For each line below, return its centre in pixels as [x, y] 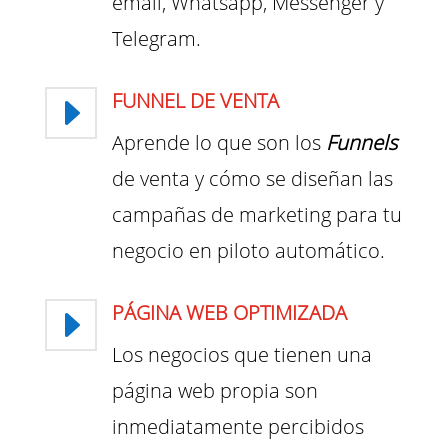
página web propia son [214, 391]
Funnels [361, 143]
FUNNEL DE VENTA [195, 101]
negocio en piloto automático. [248, 251]
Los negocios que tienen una [241, 355]
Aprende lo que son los [218, 143]
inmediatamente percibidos [237, 427]
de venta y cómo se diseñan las [252, 179]
